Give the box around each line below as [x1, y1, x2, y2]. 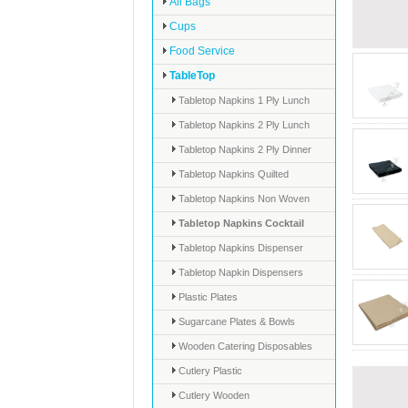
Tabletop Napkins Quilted [176, 168, 289, 179]
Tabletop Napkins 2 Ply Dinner [176, 144, 311, 155]
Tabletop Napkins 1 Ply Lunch [176, 95, 310, 106]
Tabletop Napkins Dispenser [176, 242, 303, 253]
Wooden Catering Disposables [176, 341, 312, 352]
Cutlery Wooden [176, 390, 250, 401]
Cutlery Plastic [176, 365, 242, 376]
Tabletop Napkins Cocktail [176, 218, 304, 229]
